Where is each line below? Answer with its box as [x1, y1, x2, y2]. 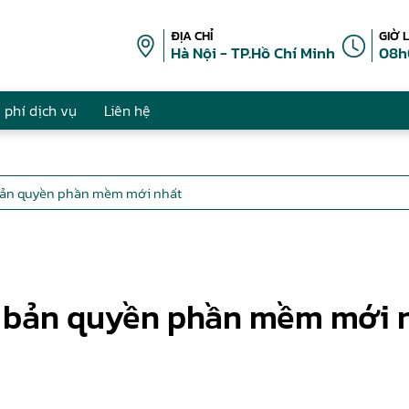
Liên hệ [104, 100, 151, 121]
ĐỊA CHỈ [171, 26, 214, 46]
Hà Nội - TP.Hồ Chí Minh [171, 41, 335, 65]
